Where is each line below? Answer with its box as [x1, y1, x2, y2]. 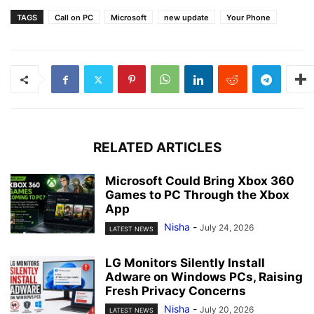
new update [164, 13, 209, 23]
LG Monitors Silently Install [105, 255, 265, 270]
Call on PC [55, 13, 93, 23]
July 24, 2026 [200, 222, 254, 233]
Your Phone [226, 13, 271, 23]
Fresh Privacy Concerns [105, 283, 246, 298]
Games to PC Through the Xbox [105, 188, 289, 203]
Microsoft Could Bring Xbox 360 [105, 174, 294, 189]
